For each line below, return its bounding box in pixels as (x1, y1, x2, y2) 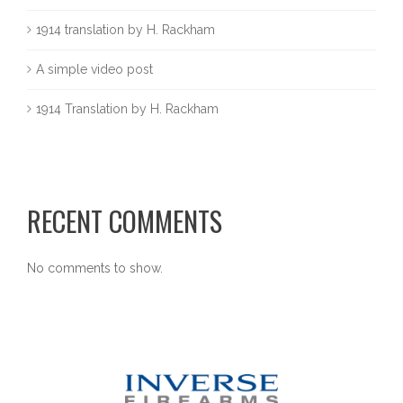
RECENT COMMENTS (27, 200, 222, 241)
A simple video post (36, 61, 153, 76)
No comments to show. (27, 260, 163, 275)
